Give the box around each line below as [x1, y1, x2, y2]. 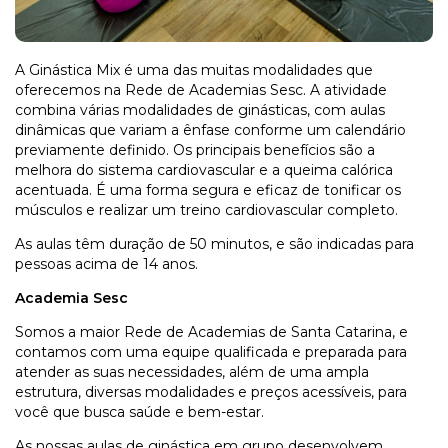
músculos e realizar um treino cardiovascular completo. [15, 200, 398, 219]
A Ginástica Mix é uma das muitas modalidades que [15, 60, 373, 79]
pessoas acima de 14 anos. [15, 254, 198, 273]
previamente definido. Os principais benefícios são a [15, 140, 375, 159]
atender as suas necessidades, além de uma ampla [15, 362, 369, 381]
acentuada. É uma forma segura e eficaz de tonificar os [15, 180, 401, 199]
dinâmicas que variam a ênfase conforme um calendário [15, 120, 406, 139]
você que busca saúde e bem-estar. [15, 402, 264, 421]
